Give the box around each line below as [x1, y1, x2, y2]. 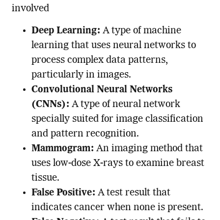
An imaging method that [94, 143, 203, 154]
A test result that [95, 188, 170, 198]
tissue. [31, 173, 59, 183]
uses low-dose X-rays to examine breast [31, 158, 204, 168]
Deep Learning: [31, 26, 101, 36]
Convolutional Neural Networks [31, 84, 172, 95]
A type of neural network [69, 99, 180, 110]
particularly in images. [31, 70, 131, 80]
